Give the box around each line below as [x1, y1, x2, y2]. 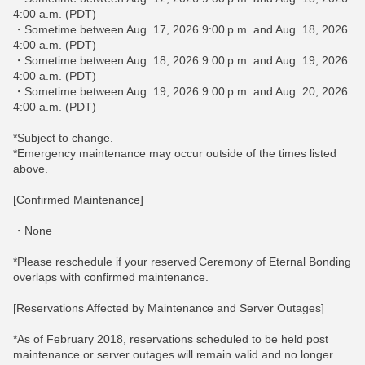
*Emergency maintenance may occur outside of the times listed [13, 147, 337, 160]
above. [13, 162, 48, 175]
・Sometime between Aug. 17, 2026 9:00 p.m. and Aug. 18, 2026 [13, 23, 349, 36]
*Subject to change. [13, 131, 113, 144]
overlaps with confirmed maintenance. [13, 270, 209, 284]
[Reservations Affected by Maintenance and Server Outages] [13, 301, 325, 314]
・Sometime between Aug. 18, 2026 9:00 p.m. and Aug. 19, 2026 [13, 54, 349, 67]
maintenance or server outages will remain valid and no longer [13, 348, 334, 361]
